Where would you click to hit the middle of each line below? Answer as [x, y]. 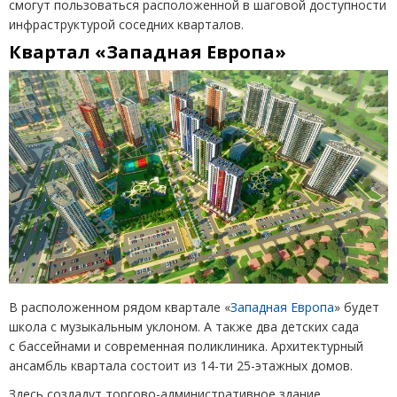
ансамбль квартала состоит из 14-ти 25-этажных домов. [181, 366]
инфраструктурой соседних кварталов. [126, 24]
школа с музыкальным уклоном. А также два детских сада [184, 327]
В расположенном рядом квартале [115, 307]
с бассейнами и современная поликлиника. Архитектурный [186, 346]
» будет [357, 307]
